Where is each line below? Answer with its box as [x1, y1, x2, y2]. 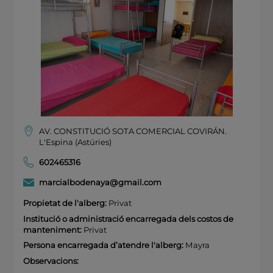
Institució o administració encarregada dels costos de [23, 213, 233, 224]
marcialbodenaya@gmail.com [38, 177, 161, 188]
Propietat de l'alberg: [23, 198, 107, 208]
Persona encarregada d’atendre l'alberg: [23, 240, 183, 250]
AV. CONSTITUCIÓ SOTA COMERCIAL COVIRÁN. [38, 126, 227, 136]
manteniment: [23, 224, 82, 235]
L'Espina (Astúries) [38, 136, 112, 147]
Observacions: [23, 255, 79, 266]
